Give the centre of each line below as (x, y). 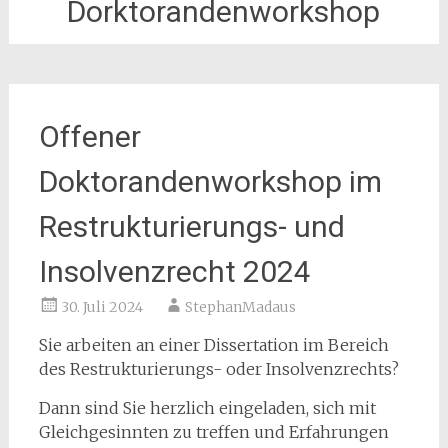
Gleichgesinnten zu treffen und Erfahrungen (213, 432)
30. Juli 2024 (101, 307)
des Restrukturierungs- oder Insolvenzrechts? (218, 369)
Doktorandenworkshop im (210, 181)
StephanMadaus (240, 307)
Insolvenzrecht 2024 (174, 271)
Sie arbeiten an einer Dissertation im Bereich (213, 345)
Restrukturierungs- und (191, 226)
